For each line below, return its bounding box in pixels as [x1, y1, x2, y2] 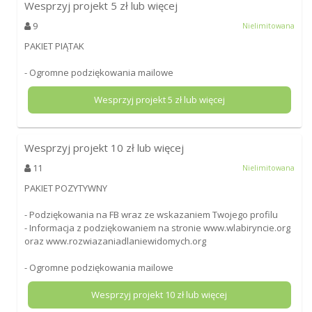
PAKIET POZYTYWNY [24, 181, 107, 194]
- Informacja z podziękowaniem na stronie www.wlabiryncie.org [24, 221, 290, 234]
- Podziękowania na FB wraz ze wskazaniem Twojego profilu [24, 208, 278, 221]
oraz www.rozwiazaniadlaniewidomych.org [24, 234, 206, 247]
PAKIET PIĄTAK [24, 39, 84, 52]
